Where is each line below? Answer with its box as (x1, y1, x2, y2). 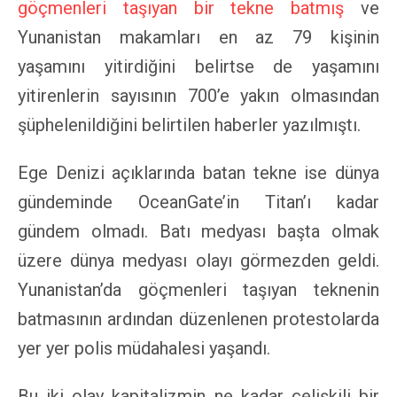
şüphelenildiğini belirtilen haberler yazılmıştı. (18, 113, 361, 136)
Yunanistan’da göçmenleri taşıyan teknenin (18, 278, 379, 300)
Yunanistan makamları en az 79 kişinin (18, 26, 379, 48)
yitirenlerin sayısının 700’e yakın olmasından (18, 84, 379, 106)
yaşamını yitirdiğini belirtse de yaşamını (18, 55, 379, 77)
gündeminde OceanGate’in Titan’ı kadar (18, 191, 379, 213)
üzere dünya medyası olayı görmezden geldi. (18, 249, 379, 271)
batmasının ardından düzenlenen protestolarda (18, 307, 379, 330)
